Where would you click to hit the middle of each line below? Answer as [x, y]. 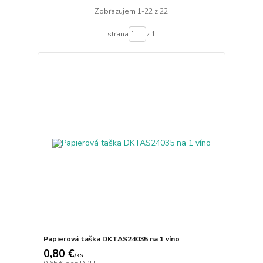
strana [118, 34]
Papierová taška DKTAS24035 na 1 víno [111, 239]
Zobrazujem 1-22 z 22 [131, 11]
